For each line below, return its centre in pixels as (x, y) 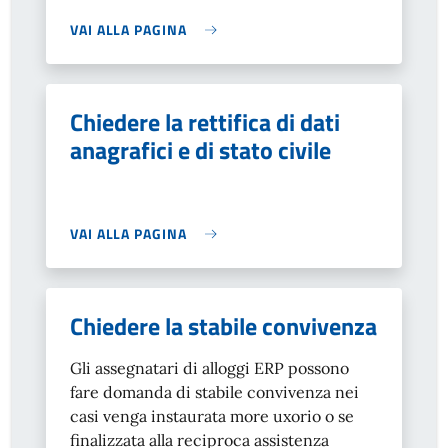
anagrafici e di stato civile (200, 150)
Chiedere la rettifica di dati (205, 122)
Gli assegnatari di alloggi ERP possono (209, 368)
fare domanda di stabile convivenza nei (214, 392)
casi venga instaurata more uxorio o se (212, 416)
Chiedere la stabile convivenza (223, 326)
